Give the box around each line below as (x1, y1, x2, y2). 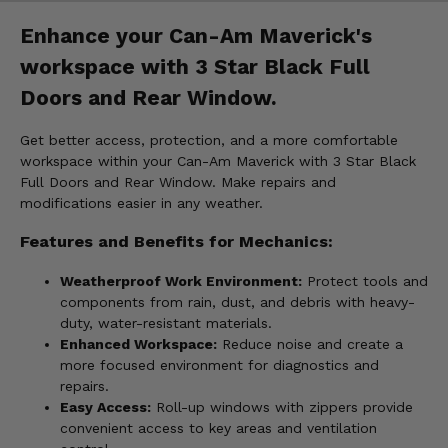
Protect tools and (302, 272, 428, 289)
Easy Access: (60, 398, 151, 415)
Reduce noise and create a (217, 335, 403, 352)
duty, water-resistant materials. (60, 314, 272, 331)
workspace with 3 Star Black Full (20, 53, 370, 79)
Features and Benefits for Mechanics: (20, 232, 333, 252)
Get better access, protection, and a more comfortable (20, 132, 398, 149)
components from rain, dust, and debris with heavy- (60, 293, 415, 310)
